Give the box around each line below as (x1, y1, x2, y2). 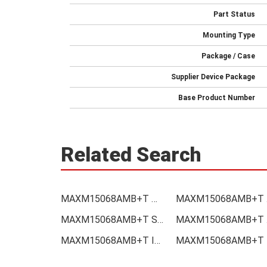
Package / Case (201, 51, 255, 60)
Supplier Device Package (171, 72, 255, 81)
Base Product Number (178, 93, 255, 102)
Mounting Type (203, 30, 255, 39)
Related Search (61, 142, 201, 166)
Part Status (213, 10, 255, 18)
